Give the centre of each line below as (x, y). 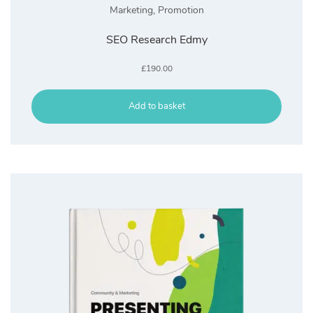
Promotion (181, 10)
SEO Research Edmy (156, 39)
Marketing (131, 10)
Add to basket (156, 106)
